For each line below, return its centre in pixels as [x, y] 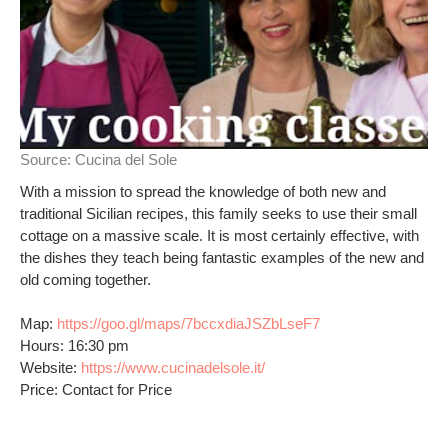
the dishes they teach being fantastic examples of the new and [222, 257]
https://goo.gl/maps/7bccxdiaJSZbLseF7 [188, 323]
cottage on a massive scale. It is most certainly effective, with [219, 235]
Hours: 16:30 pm [74, 345]
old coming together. [85, 279]
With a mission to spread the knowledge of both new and [203, 191]
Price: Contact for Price [96, 389]
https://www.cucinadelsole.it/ [173, 367]
